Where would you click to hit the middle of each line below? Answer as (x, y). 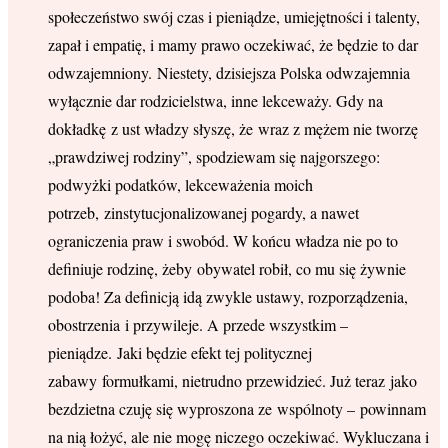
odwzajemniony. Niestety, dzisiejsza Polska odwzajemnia (229, 73)
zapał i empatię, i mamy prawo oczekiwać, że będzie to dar (233, 45)
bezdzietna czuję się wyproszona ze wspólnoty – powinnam (237, 409)
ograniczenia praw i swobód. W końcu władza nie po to (223, 241)
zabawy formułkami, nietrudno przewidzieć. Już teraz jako (232, 381)
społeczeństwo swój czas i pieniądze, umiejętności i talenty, (234, 17)
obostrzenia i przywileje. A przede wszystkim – (198, 325)
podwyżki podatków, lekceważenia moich (180, 185)
